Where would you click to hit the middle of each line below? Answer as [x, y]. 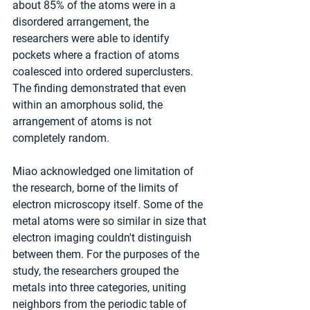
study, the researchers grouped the [97, 271]
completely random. [61, 138]
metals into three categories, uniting [101, 288]
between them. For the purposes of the [107, 255]
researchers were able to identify [92, 39]
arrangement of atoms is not [83, 122]
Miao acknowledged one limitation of [104, 172]
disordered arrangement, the [82, 22]
